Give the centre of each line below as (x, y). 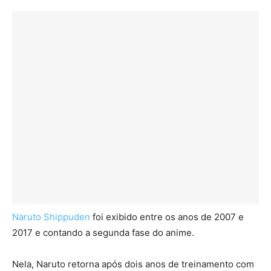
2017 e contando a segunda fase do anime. (103, 233)
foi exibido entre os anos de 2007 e (167, 217)
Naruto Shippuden (51, 217)
